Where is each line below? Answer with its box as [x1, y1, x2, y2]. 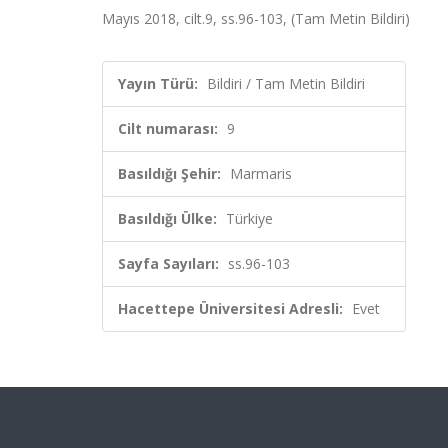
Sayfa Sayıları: [118, 254, 219, 273]
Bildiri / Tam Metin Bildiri [207, 74, 365, 93]
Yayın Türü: [118, 74, 198, 93]
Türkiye [226, 209, 273, 228]
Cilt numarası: [118, 119, 218, 138]
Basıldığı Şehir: [118, 164, 221, 183]
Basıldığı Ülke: [118, 209, 217, 228]
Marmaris [230, 164, 292, 183]
